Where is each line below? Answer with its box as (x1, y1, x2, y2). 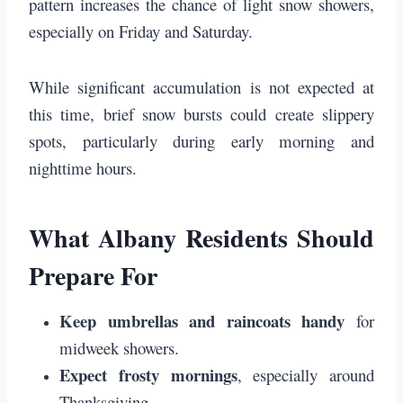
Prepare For (29, 257, 157, 295)
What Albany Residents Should (29, 219, 374, 257)
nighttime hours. (29, 157, 137, 180)
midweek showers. (59, 336, 179, 360)
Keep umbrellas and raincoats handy (59, 309, 345, 334)
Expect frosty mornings (59, 363, 237, 388)
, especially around (237, 363, 374, 387)
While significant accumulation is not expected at (29, 76, 374, 99)
